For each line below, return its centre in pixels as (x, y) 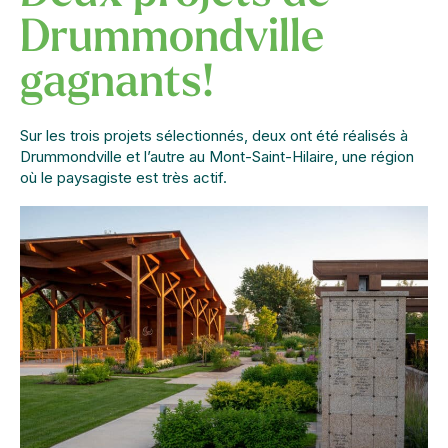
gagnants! (117, 84)
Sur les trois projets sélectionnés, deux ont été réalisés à (214, 135)
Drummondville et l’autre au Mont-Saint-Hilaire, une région (217, 156)
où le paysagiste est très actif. (123, 177)
